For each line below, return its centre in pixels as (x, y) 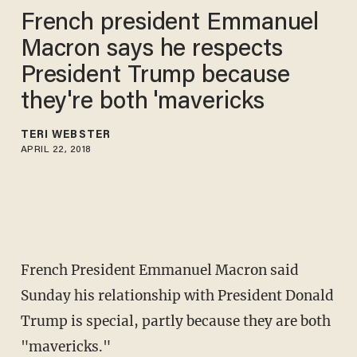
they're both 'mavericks (142, 102)
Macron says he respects (151, 50)
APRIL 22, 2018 (56, 149)
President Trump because (155, 76)
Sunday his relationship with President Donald (177, 296)
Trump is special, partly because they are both (175, 322)
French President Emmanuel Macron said (159, 271)
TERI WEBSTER (65, 135)
